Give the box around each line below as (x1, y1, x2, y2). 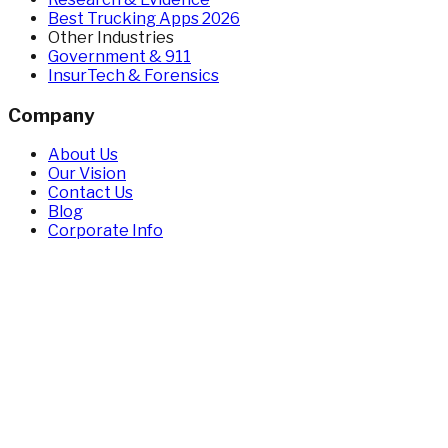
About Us (48, 145, 118, 165)
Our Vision (48, 164, 126, 184)
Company (8, 103, 95, 127)
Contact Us (48, 183, 133, 203)
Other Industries (48, 27, 174, 47)
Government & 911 (48, 46, 191, 66)
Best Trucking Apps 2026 (48, 8, 240, 28)
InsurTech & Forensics (48, 65, 219, 85)
